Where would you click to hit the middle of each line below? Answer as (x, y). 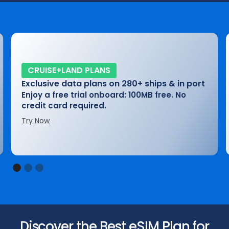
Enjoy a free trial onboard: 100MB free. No (104, 95)
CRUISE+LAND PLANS (69, 70)
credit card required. (64, 105)
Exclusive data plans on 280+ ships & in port (113, 83)
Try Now (36, 120)
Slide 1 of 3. (32, 163)
